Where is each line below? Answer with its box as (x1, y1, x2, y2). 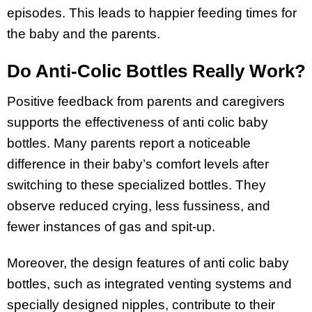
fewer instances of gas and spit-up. (7, 219, 215, 234)
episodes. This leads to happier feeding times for (7, 5, 297, 20)
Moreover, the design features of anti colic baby (7, 256, 289, 271)
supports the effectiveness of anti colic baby (7, 114, 268, 130)
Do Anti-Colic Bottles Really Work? (7, 60, 306, 81)
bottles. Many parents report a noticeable (7, 135, 251, 150)
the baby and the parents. (7, 26, 160, 41)
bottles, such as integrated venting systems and (7, 276, 292, 292)
